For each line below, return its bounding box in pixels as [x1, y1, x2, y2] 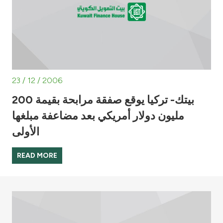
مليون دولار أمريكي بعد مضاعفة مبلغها [12, 109, 184, 122]
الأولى [12, 125, 39, 138]
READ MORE [17, 151, 57, 160]
